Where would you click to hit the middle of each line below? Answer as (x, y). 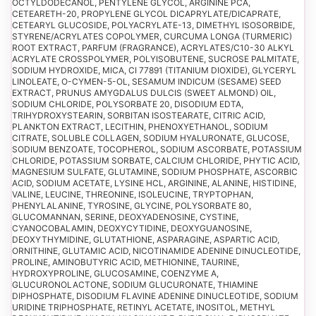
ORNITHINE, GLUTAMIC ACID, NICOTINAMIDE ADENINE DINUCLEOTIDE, (156, 250)
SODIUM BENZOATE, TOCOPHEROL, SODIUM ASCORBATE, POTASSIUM (157, 149)
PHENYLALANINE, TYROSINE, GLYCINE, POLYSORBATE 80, (132, 205)
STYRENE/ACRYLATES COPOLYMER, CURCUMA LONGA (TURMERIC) (152, 36)
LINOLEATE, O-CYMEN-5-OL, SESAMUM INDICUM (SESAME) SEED (147, 81)
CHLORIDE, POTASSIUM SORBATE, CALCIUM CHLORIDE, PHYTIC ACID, (156, 160)
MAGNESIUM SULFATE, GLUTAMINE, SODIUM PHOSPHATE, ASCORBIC (155, 171)
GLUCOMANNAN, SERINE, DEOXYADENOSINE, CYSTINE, (125, 217)
